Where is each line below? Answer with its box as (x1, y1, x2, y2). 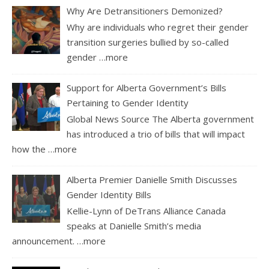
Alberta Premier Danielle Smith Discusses (67, 173, 238, 186)
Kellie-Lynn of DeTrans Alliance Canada (67, 204, 226, 217)
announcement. (12, 234, 77, 247)
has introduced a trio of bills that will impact (67, 127, 246, 140)
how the (12, 142, 48, 155)
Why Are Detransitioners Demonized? (67, 4, 223, 17)
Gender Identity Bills (67, 188, 152, 201)
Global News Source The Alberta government (67, 112, 255, 125)
